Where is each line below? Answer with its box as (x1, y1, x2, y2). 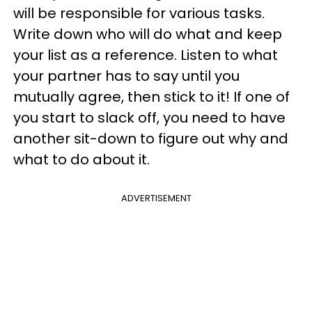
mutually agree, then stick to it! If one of (13, 87, 290, 107)
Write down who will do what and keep (13, 24, 282, 44)
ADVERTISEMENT (120, 192, 192, 205)
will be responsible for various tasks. (13, 3, 265, 23)
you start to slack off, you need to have (13, 108, 286, 127)
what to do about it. (13, 150, 150, 169)
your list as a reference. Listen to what (13, 45, 278, 65)
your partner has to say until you (13, 66, 240, 86)
